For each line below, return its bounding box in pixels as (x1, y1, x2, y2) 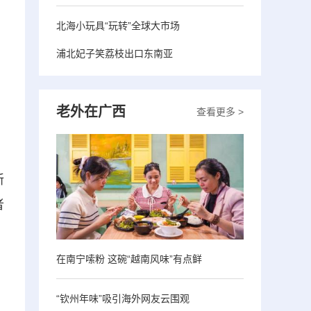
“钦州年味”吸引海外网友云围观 (56, 292, 190, 304)
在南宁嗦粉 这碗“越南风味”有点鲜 (56, 253, 202, 264)
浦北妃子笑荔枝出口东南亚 (56, 47, 173, 59)
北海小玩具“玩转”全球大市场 (56, 19, 180, 31)
